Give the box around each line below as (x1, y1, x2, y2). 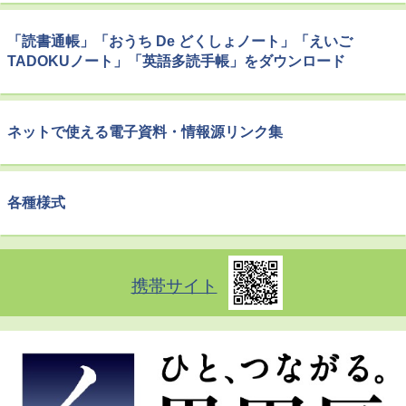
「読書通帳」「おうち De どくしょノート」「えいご (7, 33, 353, 49)
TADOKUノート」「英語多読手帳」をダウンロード (7, 53, 345, 69)
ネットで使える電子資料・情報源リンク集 (7, 123, 283, 140)
